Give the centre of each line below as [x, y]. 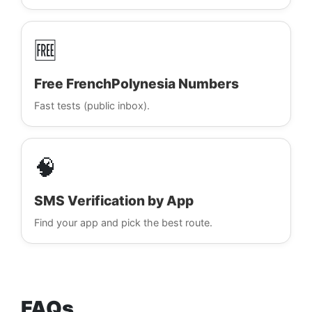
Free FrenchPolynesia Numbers [136, 84]
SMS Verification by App [114, 201]
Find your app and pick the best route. [123, 223]
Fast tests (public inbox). [92, 106]
